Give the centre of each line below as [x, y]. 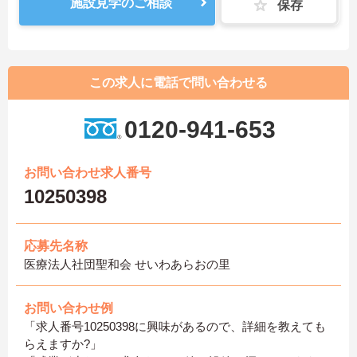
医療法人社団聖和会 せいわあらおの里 [127, 264]
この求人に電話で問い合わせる [178, 82]
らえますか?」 [63, 343]
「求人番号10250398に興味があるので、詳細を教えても [175, 326]
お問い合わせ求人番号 [88, 172]
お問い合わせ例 [69, 308]
